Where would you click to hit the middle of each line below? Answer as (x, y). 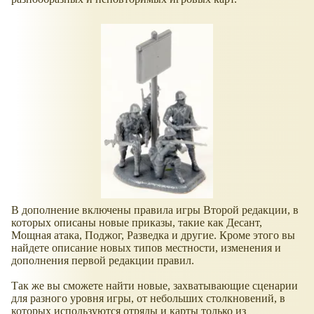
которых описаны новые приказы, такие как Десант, (137, 222)
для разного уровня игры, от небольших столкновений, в (148, 298)
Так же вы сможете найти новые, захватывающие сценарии (155, 285)
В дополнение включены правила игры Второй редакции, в (155, 210)
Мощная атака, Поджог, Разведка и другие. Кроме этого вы (153, 235)
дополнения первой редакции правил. (103, 260)
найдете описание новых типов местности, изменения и (146, 247)
